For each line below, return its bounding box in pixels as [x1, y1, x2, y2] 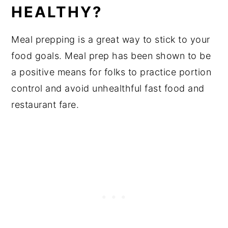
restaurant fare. [11, 99, 79, 110]
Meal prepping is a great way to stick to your [11, 34, 210, 45]
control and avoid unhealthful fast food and [11, 83, 205, 94]
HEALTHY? [11, 3, 103, 21]
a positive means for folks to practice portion [11, 67, 212, 78]
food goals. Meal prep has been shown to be [11, 50, 211, 62]
